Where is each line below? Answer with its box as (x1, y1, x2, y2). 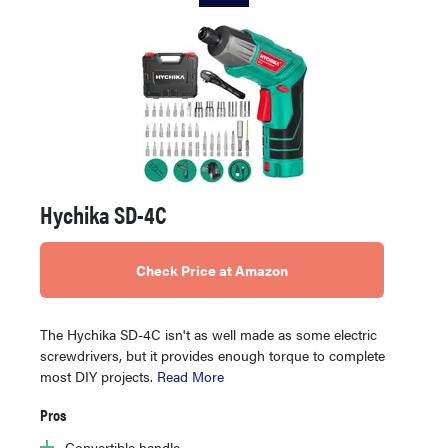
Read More (157, 365, 224, 386)
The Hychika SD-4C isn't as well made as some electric (40, 323, 377, 344)
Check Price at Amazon (136, 259, 288, 280)
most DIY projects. (40, 365, 157, 386)
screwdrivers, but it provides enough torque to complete (40, 344, 385, 365)
